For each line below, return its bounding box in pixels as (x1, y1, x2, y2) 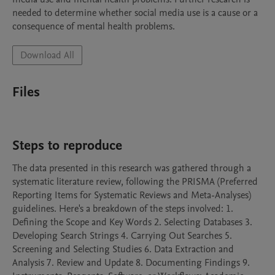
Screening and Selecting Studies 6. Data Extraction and (12, 242, 234, 256)
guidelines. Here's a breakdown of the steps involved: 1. (12, 202, 233, 215)
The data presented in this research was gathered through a (12, 161, 251, 175)
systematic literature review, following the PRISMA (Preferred (12, 175, 258, 188)
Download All (20, 48, 74, 62)
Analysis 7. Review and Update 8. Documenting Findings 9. (12, 256, 250, 269)
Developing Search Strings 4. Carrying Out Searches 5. (12, 229, 232, 242)
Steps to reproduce (12, 136, 122, 155)
